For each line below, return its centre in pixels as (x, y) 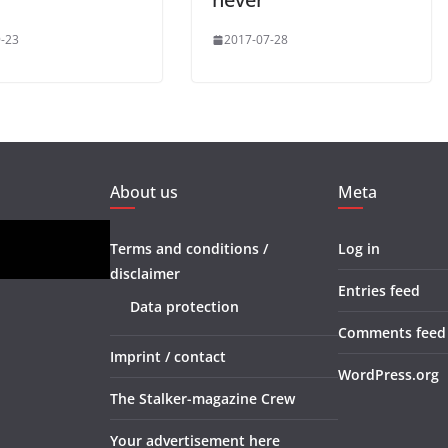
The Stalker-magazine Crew (202, 399)
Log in (359, 249)
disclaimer (145, 274)
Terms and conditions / (189, 249)
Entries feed (379, 291)
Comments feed (392, 333)
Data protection (184, 307)
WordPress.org (388, 375)
